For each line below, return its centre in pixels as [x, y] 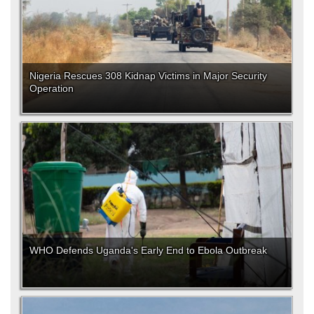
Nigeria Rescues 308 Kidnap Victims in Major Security [148, 76]
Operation [52, 89]
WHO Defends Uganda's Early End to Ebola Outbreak [148, 251]
